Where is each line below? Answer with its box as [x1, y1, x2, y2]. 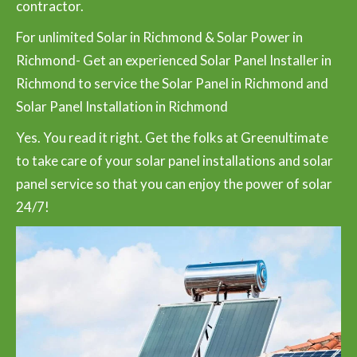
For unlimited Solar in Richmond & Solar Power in [16, 28, 303, 45]
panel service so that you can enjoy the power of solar [16, 175, 332, 192]
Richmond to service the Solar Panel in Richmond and [16, 74, 328, 92]
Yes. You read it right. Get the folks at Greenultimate [16, 128, 328, 146]
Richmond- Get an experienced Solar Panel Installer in [16, 51, 331, 69]
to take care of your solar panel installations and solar [16, 151, 333, 169]
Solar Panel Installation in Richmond [16, 97, 228, 115]
